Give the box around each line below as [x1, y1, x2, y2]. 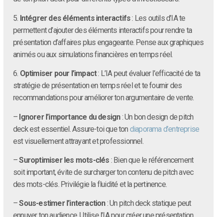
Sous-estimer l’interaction [19, 199, 106, 208]
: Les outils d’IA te [130, 13, 186, 23]
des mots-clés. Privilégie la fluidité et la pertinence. [13, 179, 167, 189]
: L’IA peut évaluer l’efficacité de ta [96, 69, 201, 78]
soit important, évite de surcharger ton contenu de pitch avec [13, 167, 194, 177]
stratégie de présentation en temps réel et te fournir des [13, 81, 182, 91]
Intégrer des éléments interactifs [19, 13, 131, 23]
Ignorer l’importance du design [19, 112, 121, 122]
